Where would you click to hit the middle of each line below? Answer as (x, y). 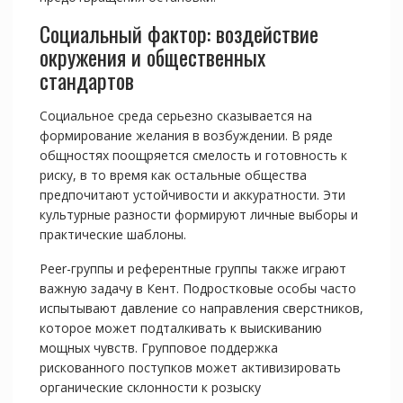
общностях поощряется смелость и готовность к (193, 156)
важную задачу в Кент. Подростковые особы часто (197, 289)
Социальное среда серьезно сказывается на (175, 116)
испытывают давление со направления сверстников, (201, 309)
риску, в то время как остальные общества (173, 175)
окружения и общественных (152, 57)
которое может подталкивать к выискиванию (180, 328)
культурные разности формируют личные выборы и (198, 215)
